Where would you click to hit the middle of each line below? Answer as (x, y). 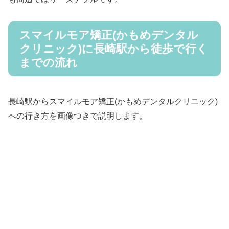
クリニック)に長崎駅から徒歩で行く (114, 49)
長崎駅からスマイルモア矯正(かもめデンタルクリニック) (113, 101)
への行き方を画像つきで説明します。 (78, 116)
